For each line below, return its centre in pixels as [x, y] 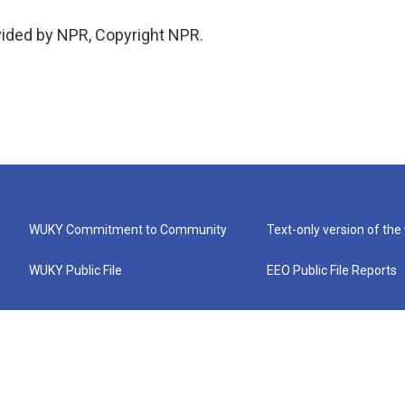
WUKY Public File [75, 270]
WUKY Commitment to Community [128, 230]
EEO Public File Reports [332, 270]
